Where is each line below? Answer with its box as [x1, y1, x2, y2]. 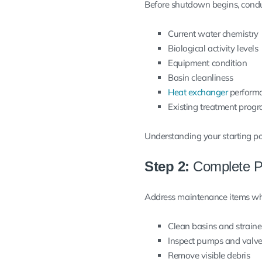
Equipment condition [168, 57, 247, 68]
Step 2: [144, 158, 189, 174]
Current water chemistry [168, 27, 258, 39]
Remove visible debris [168, 249, 250, 261]
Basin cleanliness [168, 71, 233, 83]
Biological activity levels [168, 42, 258, 54]
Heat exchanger [168, 86, 227, 98]
